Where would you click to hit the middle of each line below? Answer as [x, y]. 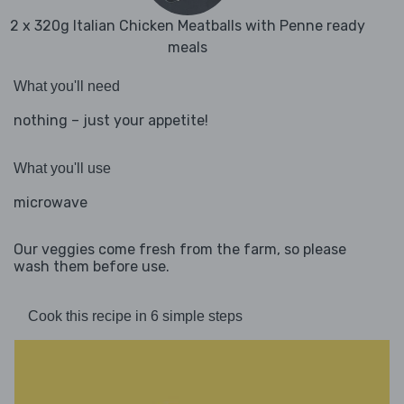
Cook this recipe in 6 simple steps [135, 317]
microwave [50, 203]
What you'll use [62, 169]
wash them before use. [92, 267]
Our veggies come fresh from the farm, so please [180, 250]
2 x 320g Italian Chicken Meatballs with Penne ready [188, 26]
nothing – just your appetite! [111, 121]
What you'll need [67, 87]
